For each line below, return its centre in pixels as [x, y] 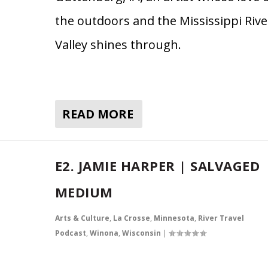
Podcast [70, 233]
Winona [104, 233]
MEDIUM [84, 192]
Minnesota [174, 218]
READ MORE [98, 114]
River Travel [221, 218]
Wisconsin [141, 233]
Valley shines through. [118, 44]
